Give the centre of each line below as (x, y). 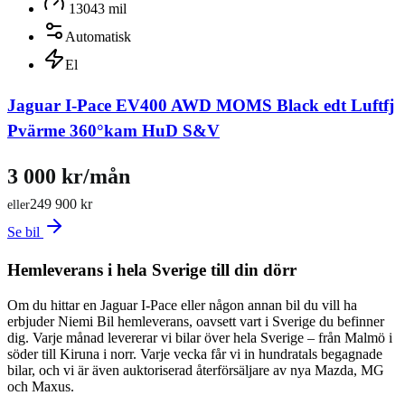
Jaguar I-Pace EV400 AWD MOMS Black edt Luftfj (201, 105)
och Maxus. (41, 386)
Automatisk (98, 36)
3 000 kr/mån (69, 177)
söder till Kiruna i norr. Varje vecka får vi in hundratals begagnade (195, 353)
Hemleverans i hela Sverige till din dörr (152, 270)
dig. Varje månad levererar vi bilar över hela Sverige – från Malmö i (200, 337)
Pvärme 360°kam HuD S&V (113, 130)
